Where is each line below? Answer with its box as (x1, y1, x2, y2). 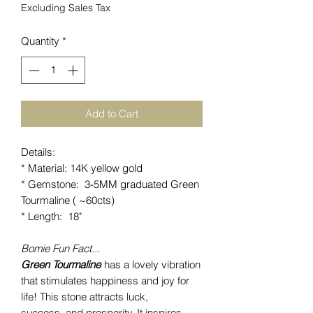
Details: (21, 145, 55, 159)
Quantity (21, 34, 59, 48)
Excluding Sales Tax (21, 1, 110, 14)
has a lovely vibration (101, 257, 201, 271)
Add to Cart (85, 106, 138, 120)
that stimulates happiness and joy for (21, 273, 189, 287)
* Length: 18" (21, 209, 82, 223)
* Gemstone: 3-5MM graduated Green (21, 177, 199, 191)
